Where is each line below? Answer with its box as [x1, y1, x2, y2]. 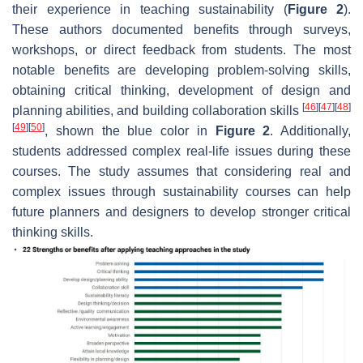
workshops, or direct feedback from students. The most [12, 43, 351, 58]
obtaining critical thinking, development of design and [12, 83, 351, 98]
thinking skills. [12, 225, 93, 240]
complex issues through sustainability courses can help [12, 185, 351, 199]
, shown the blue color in [45, 124, 216, 139]
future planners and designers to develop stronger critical [12, 205, 351, 220]
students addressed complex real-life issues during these [12, 144, 351, 159]
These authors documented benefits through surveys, [12, 23, 351, 37]
